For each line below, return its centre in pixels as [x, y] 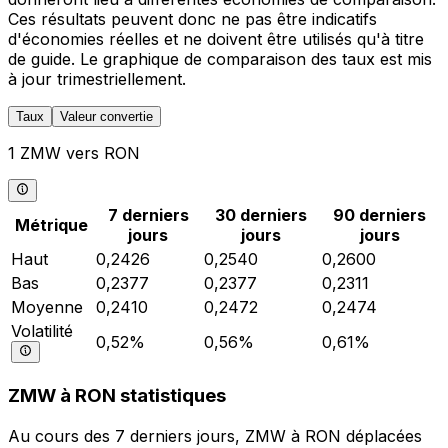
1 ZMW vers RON [74, 153]
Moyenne [47, 306]
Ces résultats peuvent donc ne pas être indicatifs [192, 19]
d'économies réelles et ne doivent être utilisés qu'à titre [216, 39]
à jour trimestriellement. [97, 79]
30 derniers [261, 214]
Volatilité [42, 330]
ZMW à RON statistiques [117, 396]
